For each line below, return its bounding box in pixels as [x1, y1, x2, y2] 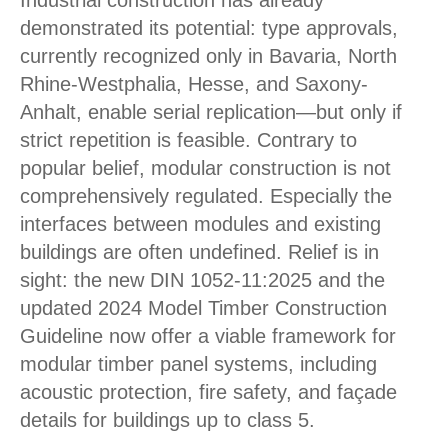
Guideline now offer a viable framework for [20, 325, 396, 347]
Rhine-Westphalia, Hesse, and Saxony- [20, 73, 368, 95]
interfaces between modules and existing [20, 213, 381, 235]
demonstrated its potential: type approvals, [20, 17, 398, 39]
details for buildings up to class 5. [20, 409, 321, 431]
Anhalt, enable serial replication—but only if [20, 101, 402, 123]
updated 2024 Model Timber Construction [20, 297, 387, 319]
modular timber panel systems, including [20, 353, 377, 375]
